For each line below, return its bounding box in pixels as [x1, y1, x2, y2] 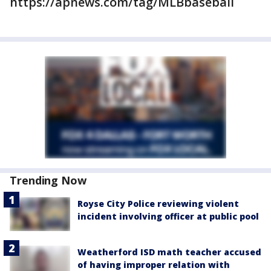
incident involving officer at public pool [77, 211, 259, 223]
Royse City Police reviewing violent [77, 198, 239, 210]
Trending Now [10, 173, 87, 188]
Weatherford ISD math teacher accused [77, 246, 261, 258]
